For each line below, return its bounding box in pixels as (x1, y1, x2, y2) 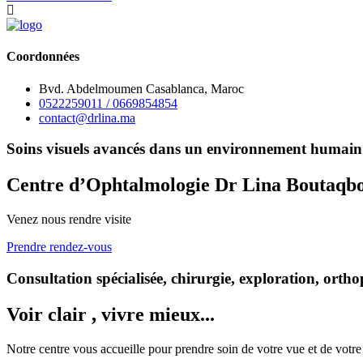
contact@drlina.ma (39, 110, 135, 125)
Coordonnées (6, 49, 79, 64)
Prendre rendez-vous (6, 240, 112, 254)
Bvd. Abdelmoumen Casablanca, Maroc (39, 81, 244, 96)
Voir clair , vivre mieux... (6, 303, 215, 325)
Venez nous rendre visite (6, 212, 131, 227)
